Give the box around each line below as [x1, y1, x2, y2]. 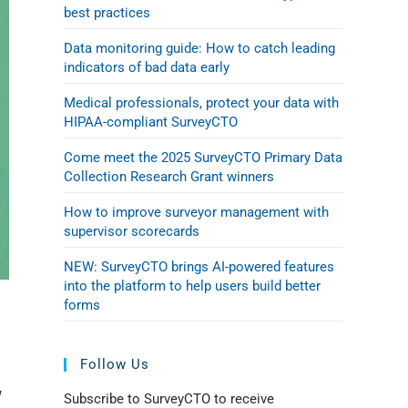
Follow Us [80, 356, 149, 372]
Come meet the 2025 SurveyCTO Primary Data [64, 149, 342, 166]
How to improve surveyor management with [64, 204, 329, 220]
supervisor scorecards [64, 223, 199, 240]
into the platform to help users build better [64, 278, 321, 294]
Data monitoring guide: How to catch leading [64, 40, 335, 56]
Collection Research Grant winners [64, 168, 274, 185]
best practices [64, 5, 150, 21]
